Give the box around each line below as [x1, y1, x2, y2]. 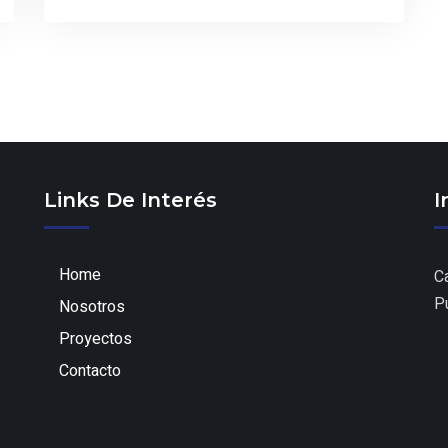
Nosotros [59, 295, 125, 320]
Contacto [59, 359, 121, 384]
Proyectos [59, 327, 132, 352]
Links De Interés [44, 188, 217, 213]
